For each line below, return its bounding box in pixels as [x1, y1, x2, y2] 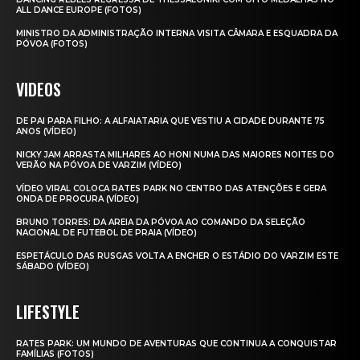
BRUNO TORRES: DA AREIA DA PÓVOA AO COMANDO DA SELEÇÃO [16, 217, 305, 228]
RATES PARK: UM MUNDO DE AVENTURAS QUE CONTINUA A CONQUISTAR [16, 338, 337, 350]
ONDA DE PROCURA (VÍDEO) [16, 194, 139, 205]
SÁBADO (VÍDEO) [16, 261, 89, 272]
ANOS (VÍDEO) [16, 126, 76, 137]
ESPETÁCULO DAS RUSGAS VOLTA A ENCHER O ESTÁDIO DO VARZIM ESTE [16, 251, 338, 262]
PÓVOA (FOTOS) [16, 39, 88, 50]
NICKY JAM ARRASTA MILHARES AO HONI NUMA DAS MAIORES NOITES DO [16, 149, 334, 161]
